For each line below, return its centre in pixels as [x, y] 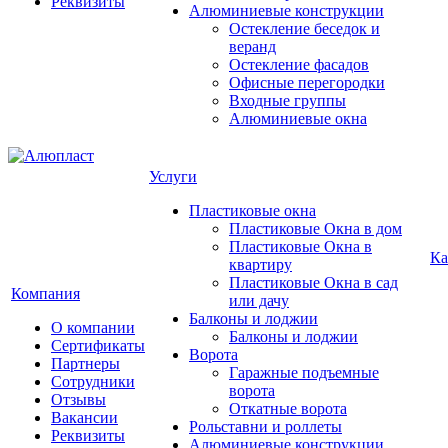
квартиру [260, 264]
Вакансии [84, 417]
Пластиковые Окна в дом [315, 228]
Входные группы [287, 100]
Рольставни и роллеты [265, 426]
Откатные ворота [288, 408]
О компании [93, 327]
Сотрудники [93, 381]
